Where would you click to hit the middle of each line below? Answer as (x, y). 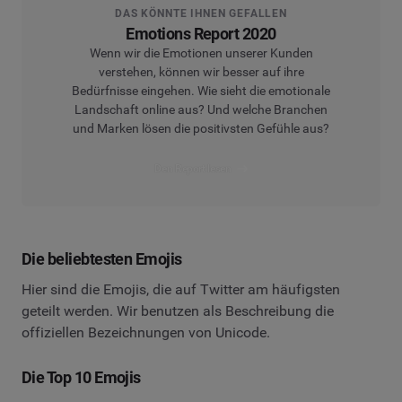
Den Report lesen (193, 168)
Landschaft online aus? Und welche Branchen (201, 109)
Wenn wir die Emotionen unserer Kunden (201, 52)
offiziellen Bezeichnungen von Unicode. (146, 333)
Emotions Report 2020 (201, 33)
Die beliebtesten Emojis (102, 259)
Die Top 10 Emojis (81, 378)
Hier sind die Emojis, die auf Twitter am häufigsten (181, 290)
